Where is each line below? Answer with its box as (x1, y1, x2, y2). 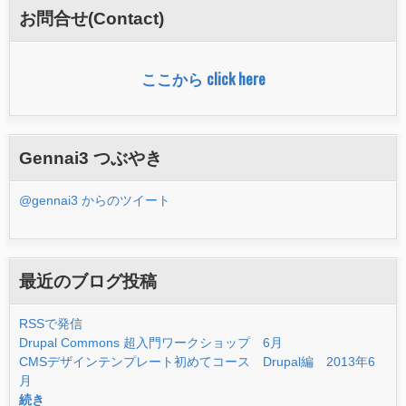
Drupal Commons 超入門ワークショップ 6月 (19, 334, 283, 350)
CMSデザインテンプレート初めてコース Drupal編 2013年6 (19, 353, 375, 369)
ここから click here (140, 66, 266, 91)
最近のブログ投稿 (19, 270, 157, 291)
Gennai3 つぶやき (19, 147, 162, 168)
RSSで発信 (19, 315, 82, 331)
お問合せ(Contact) (19, 8, 164, 29)
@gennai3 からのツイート (19, 192, 170, 208)
